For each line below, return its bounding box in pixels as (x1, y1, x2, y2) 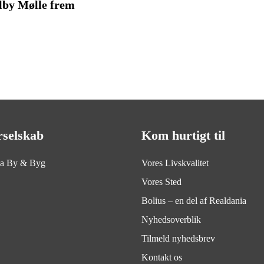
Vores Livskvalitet (141, 158, 209, 168)
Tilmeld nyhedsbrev (141, 233, 215, 243)
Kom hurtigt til (141, 128, 225, 143)
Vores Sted (141, 177, 181, 187)
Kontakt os (141, 252, 182, 262)
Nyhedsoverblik (141, 214, 201, 225)
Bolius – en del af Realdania (141, 196, 246, 206)
